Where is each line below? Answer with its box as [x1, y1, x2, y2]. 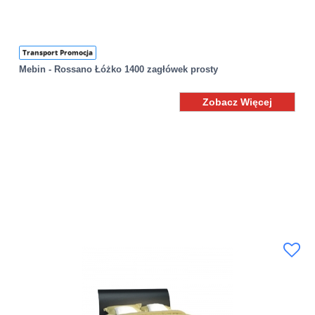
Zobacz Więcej [202, 96, 273, 108]
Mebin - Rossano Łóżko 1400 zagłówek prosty [19, 64, 219, 75]
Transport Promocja [22, 48, 94, 58]
